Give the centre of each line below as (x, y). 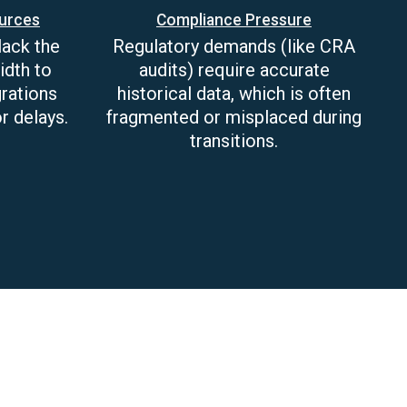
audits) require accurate (234, 70)
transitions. (234, 141)
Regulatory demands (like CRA (234, 46)
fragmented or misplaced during (234, 117)
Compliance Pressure (234, 20)
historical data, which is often (234, 94)
